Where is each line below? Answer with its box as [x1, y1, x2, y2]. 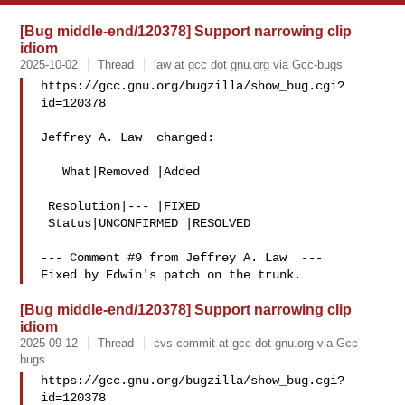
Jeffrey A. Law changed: [41, 130, 215, 145]
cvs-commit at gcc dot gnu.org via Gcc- [154, 336, 363, 350]
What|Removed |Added [41, 165, 63, 179]
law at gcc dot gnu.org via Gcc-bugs [154, 58, 344, 71]
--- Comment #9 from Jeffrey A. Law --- [41, 250, 324, 265]
